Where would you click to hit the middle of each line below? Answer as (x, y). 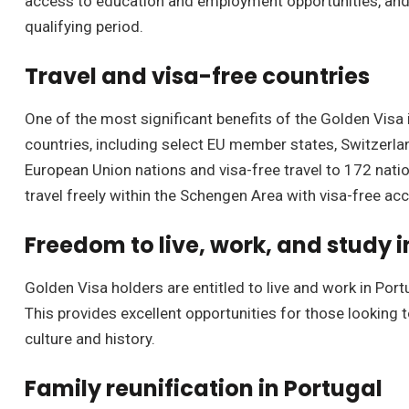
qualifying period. (84, 26)
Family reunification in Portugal (204, 388)
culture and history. (90, 338)
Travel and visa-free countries (197, 76)
